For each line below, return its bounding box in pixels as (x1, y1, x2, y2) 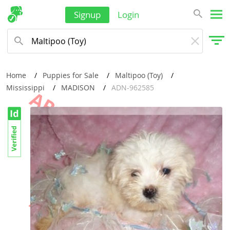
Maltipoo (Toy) (115, 70, 163, 80)
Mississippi (6, 83, 45, 92)
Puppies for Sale (43, 70, 99, 80)
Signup (74, 9, 101, 21)
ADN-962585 (111, 83, 154, 92)
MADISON (61, 83, 95, 92)
